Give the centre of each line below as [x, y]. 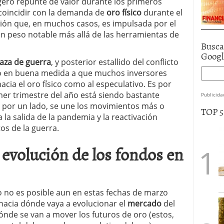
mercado [144, 203]
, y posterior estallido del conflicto [115, 62]
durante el [162, 12]
